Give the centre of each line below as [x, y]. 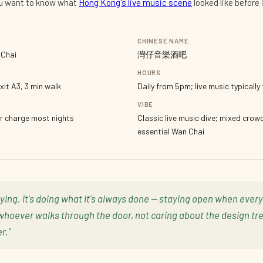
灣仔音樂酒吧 [162, 54]
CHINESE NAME [163, 41]
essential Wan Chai [171, 131]
